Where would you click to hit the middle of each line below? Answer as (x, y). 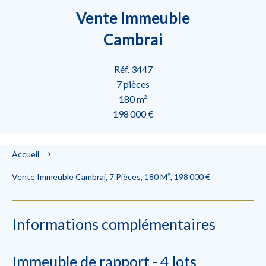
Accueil (26, 154)
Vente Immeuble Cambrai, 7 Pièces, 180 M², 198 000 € (111, 177)
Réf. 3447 (133, 69)
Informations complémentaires (114, 224)
